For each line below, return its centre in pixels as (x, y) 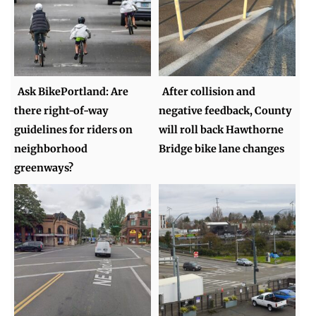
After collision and (209, 92)
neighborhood (51, 149)
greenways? (44, 168)
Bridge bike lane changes (222, 149)
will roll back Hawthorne (221, 130)
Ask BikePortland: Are (73, 92)
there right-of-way (62, 111)
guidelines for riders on (74, 130)
